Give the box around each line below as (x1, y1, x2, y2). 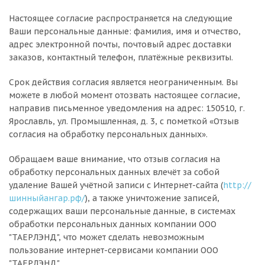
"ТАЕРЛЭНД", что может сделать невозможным (9, 232, 204, 243)
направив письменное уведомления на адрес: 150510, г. (9, 103, 245, 114)
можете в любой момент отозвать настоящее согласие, (9, 90, 240, 101)
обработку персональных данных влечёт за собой (9, 167, 219, 177)
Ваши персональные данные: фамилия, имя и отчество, (9, 26, 241, 37)
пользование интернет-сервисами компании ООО (9, 245, 218, 256)
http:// (223, 180, 251, 190)
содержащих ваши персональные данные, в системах (9, 206, 235, 216)
